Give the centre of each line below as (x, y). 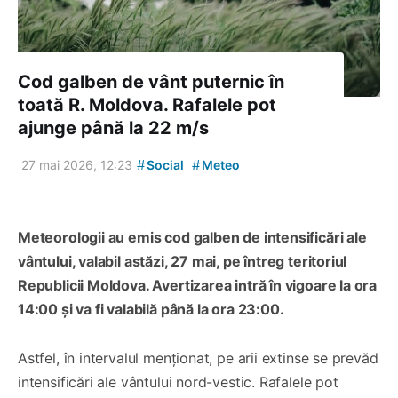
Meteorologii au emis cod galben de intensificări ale (192, 237)
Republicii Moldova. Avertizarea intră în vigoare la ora (198, 285)
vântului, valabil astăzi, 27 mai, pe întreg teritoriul (183, 261)
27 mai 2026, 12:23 (77, 164)
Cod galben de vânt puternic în (151, 81)
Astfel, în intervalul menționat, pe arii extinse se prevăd (198, 358)
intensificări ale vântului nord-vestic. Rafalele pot (178, 382)
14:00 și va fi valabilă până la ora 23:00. (151, 309)
